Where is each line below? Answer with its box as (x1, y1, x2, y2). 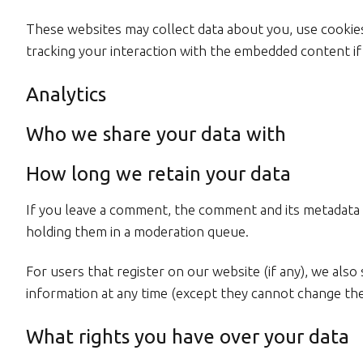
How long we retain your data (26, 163, 291, 185)
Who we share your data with (26, 123, 286, 145)
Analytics (26, 83, 106, 105)
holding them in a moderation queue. (26, 224, 249, 239)
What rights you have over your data (26, 326, 349, 348)
